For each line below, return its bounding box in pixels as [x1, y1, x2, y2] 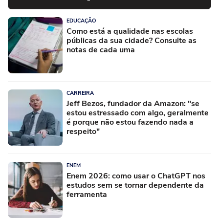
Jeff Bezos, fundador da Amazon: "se [66, 98, 199, 109]
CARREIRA [66, 89, 94, 97]
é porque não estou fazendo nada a [66, 117, 194, 128]
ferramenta [66, 189, 107, 200]
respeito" [66, 126, 100, 137]
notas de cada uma [66, 44, 135, 55]
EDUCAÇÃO [66, 17, 96, 24]
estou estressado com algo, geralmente [66, 108, 209, 118]
